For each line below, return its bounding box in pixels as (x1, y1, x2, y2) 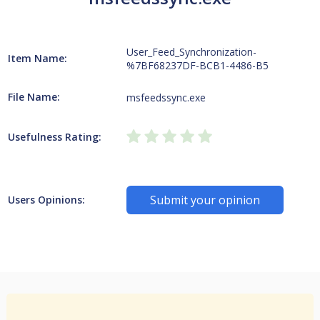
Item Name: (7, 51, 67, 65)
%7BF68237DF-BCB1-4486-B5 (126, 59, 269, 72)
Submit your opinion (150, 192, 261, 208)
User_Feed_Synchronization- (126, 45, 257, 59)
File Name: (7, 90, 60, 104)
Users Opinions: (7, 193, 85, 206)
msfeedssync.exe (126, 90, 206, 104)
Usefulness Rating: (7, 130, 101, 144)
